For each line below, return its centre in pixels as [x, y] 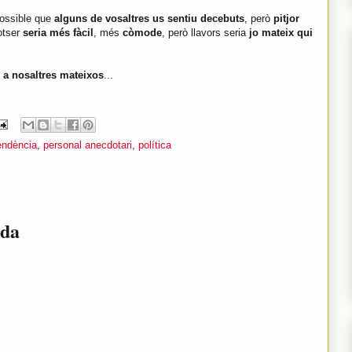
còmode [142, 33]
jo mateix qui [281, 33]
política [155, 145]
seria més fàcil [58, 33]
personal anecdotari [88, 145]
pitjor [286, 19]
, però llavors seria [205, 33]
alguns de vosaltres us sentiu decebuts [149, 19]
